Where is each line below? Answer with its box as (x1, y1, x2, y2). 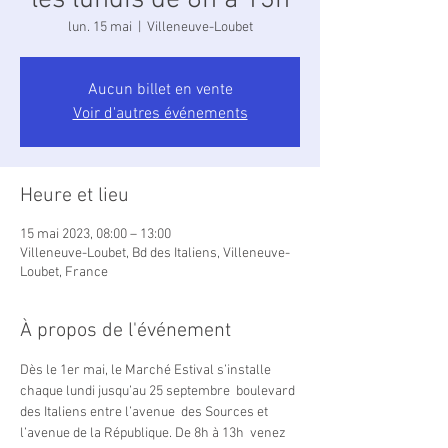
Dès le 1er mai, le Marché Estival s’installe (20, 362, 274, 379)
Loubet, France (20, 264, 108, 281)
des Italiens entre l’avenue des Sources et (20, 404, 271, 421)
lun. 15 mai (67, 19, 132, 36)
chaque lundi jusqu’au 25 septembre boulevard (20, 383, 298, 400)
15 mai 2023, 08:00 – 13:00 (20, 226, 171, 243)
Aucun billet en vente (87, 80, 233, 100)
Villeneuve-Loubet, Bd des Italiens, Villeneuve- (20, 245, 290, 262)
